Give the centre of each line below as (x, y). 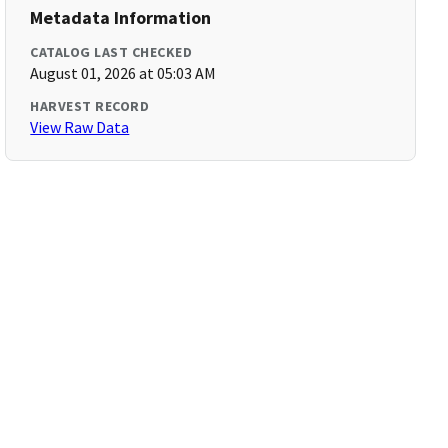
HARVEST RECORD (90, 106)
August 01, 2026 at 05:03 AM (123, 73)
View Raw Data (80, 127)
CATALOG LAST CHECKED (111, 52)
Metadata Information (121, 17)
